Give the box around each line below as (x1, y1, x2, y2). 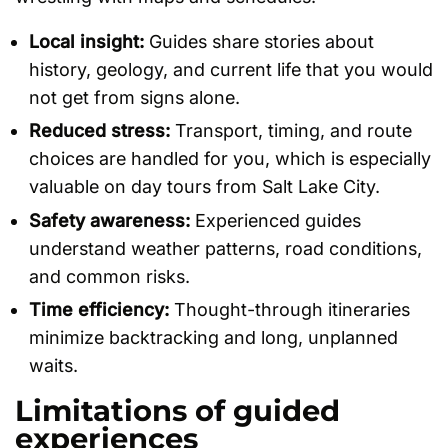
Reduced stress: (29, 120, 170, 142)
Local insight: (29, 30, 144, 52)
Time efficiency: (29, 299, 169, 321)
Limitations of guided (15, 393, 340, 429)
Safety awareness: (29, 209, 190, 231)
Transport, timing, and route (170, 120, 412, 142)
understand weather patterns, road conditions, (29, 237, 422, 259)
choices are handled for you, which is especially (29, 148, 431, 170)
